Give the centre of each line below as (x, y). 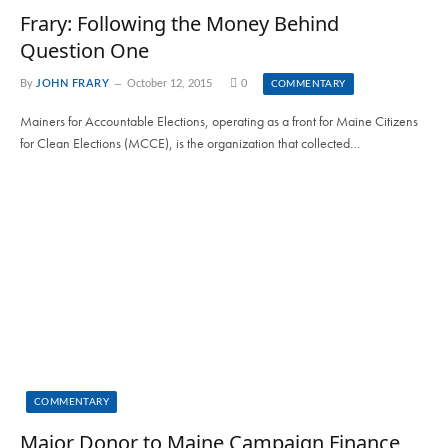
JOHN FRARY (73, 83)
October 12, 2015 (169, 83)
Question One (84, 50)
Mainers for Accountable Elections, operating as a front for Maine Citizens (219, 120)
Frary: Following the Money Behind (179, 23)
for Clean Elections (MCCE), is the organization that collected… (190, 142)
